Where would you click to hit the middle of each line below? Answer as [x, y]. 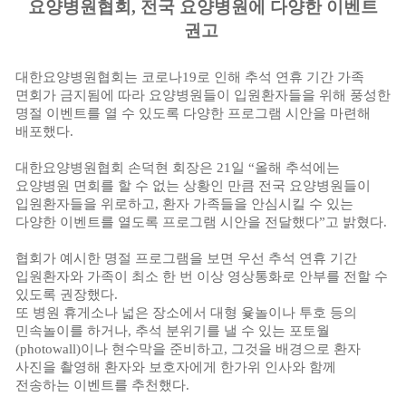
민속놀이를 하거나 [72, 331]
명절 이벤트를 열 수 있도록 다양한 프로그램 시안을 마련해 [193, 113]
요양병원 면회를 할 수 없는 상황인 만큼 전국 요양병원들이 [193, 186]
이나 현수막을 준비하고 [152, 349]
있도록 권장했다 [65, 295]
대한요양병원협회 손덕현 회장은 [116, 168]
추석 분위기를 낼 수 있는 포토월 [232, 331]
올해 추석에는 [297, 168]
